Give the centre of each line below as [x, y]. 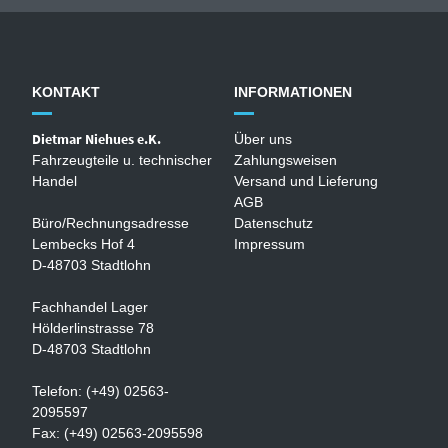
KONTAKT [66, 91]
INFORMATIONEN [293, 91]
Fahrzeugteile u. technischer [122, 159]
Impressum [269, 243]
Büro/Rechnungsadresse [111, 222]
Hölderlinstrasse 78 [93, 327]
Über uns [263, 138]
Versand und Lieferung [306, 180]
